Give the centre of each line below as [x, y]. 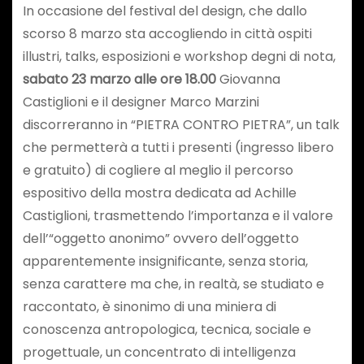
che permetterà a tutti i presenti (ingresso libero [178, 148]
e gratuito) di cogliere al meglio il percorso [158, 171]
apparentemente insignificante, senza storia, [165, 262]
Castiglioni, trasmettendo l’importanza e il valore [178, 216]
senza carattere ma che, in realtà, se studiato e [173, 284]
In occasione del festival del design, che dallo [165, 11]
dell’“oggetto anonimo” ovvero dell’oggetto [160, 239]
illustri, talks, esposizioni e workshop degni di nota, [179, 57]
